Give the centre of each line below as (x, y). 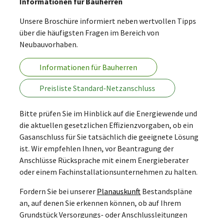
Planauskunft (119, 191)
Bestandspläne (166, 191)
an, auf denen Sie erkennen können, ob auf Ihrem (100, 203)
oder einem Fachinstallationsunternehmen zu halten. (109, 172)
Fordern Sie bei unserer (58, 191)
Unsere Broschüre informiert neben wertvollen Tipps (108, 21)
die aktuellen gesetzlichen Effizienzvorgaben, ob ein (106, 125)
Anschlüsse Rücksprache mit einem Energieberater (104, 160)
